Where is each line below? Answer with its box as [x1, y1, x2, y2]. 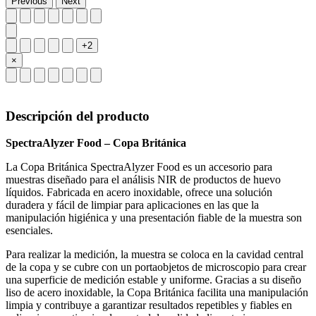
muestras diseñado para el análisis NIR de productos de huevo [6, 174, 281, 186]
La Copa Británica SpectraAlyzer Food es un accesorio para [6, 161, 272, 174]
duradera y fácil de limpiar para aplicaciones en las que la [6, 199, 259, 212]
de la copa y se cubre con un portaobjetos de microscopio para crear [6, 261, 306, 274]
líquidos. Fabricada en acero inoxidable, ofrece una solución [6, 186, 272, 199]
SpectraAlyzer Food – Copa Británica [6, 137, 186, 150]
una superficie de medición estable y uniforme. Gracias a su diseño [6, 274, 301, 286]
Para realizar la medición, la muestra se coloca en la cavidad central [6, 248, 303, 261]
